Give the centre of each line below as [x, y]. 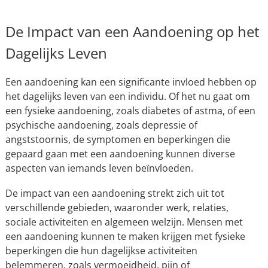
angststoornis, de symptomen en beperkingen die [118, 139]
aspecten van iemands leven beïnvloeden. [99, 168]
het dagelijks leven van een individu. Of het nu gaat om [127, 96]
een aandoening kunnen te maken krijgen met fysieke [125, 236]
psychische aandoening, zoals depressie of [101, 125]
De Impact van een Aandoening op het [132, 31]
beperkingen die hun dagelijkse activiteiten [101, 251]
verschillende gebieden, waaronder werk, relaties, [117, 208]
